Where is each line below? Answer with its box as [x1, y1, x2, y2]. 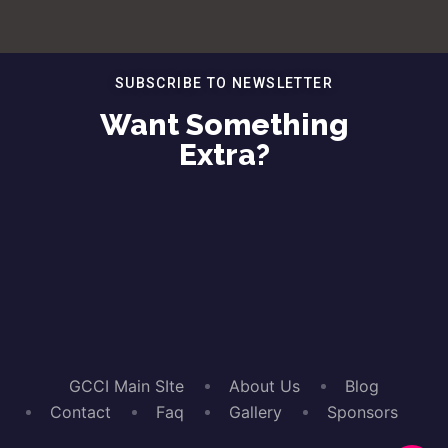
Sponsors [327, 402, 398, 422]
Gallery [229, 402, 282, 422]
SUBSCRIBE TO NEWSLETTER [114, 75, 334, 91]
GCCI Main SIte [69, 376, 184, 396]
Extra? [178, 137, 270, 172]
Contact [50, 402, 111, 422]
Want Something [99, 107, 349, 142]
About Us [229, 376, 300, 396]
